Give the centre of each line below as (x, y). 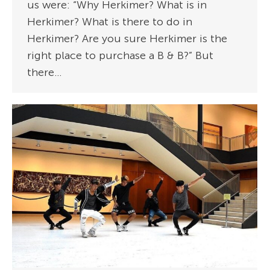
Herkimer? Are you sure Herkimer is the (127, 38)
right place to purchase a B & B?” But (120, 55)
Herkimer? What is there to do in (110, 21)
